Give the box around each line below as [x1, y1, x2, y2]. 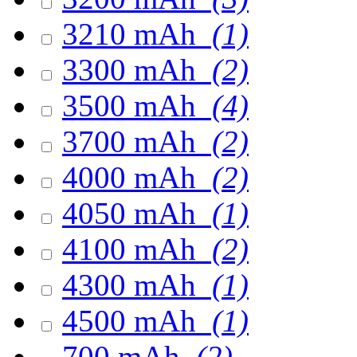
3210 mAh [62, 17, 204, 51]
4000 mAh [62, 160, 204, 194]
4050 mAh [62, 196, 204, 230]
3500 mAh [62, 88, 204, 123]
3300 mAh [62, 53, 204, 87]
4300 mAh [62, 268, 204, 302]
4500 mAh [62, 304, 204, 338]
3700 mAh [62, 124, 204, 159]
